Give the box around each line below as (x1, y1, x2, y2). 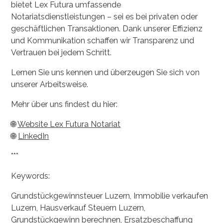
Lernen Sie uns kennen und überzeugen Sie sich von (11, 67, 200, 77)
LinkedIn (18, 131, 49, 141)
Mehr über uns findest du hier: (11, 99, 118, 109)
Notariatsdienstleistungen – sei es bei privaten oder (11, 11, 198, 21)
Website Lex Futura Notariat (17, 119, 121, 129)
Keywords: (11, 171, 50, 181)
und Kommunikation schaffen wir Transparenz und (11, 35, 195, 45)
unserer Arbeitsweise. (11, 79, 89, 89)
